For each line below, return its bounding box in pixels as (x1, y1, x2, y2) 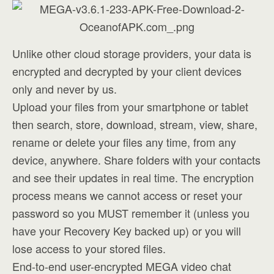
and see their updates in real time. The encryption (12, 169, 254, 185)
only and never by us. (12, 81, 117, 97)
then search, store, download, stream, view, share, (12, 116, 257, 132)
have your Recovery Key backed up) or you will (12, 223, 241, 239)
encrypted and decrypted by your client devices (12, 63, 242, 79)
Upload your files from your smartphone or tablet (12, 98, 248, 114)
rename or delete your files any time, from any (12, 134, 236, 150)
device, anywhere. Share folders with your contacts (12, 152, 261, 168)
